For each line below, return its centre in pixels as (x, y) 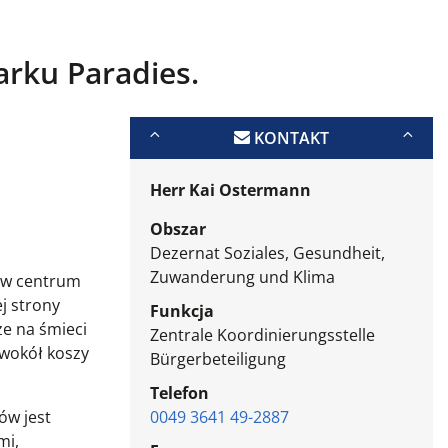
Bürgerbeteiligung (217, 359)
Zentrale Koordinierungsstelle (262, 335)
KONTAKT (289, 138)
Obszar (177, 229)
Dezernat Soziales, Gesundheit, (267, 253)
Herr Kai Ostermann (230, 190)
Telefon (179, 393)
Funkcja (181, 311)
